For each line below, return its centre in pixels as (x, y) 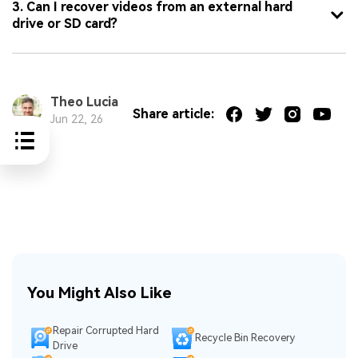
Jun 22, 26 (76, 119)
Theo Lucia (84, 101)
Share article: (173, 114)
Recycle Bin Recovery (245, 338)
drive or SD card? (65, 23)
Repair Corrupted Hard (106, 330)
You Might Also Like (100, 293)
